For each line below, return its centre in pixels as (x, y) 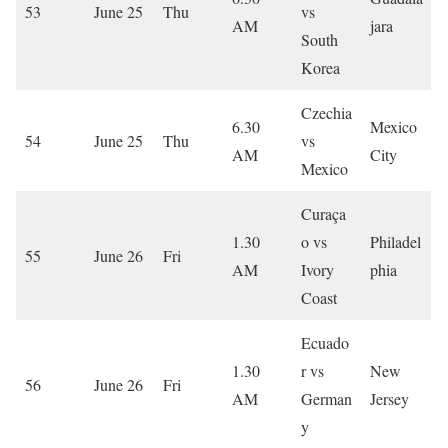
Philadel (395, 241)
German (326, 398)
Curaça (323, 213)
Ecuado (325, 342)
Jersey (389, 398)
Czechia (326, 112)
